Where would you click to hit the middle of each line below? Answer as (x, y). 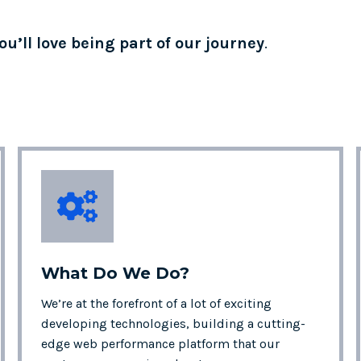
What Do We (99, 273)
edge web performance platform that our (161, 344)
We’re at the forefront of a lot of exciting (157, 303)
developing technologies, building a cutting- (174, 324)
